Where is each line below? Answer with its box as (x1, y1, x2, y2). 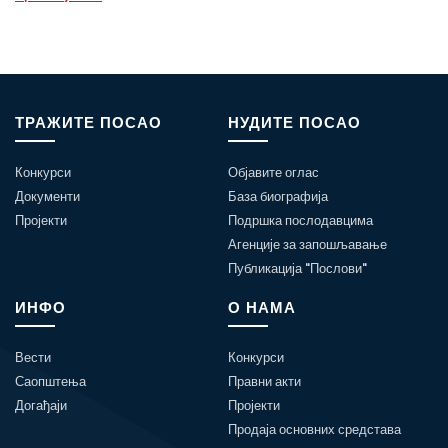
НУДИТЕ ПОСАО (228, 111, 362, 133)
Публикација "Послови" (228, 258, 368, 278)
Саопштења (15, 371, 86, 391)
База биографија (228, 186, 329, 206)
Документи (15, 186, 80, 206)
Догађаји (15, 395, 67, 415)
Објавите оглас (228, 162, 320, 182)
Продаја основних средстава (228, 419, 402, 439)
